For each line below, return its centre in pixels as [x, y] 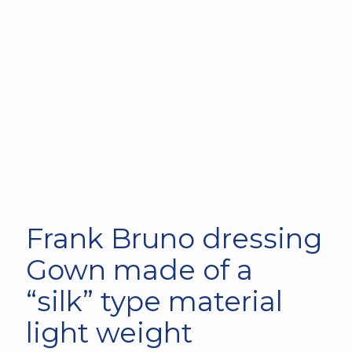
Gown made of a [139, 269]
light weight [109, 332]
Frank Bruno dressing [174, 238]
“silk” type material [154, 301]
